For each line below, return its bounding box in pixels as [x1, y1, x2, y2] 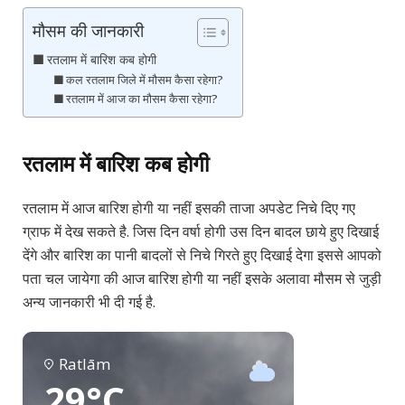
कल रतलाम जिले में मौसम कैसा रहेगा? [66, 71, 224, 89]
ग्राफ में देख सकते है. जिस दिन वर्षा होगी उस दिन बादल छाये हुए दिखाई [23, 221, 379, 241]
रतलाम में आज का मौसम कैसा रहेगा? [66, 90, 219, 108]
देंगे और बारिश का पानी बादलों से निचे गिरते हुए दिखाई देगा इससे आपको [23, 244, 381, 265]
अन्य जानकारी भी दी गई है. [23, 291, 155, 312]
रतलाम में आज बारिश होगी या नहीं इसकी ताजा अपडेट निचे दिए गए [23, 197, 355, 218]
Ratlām [59, 353, 110, 375]
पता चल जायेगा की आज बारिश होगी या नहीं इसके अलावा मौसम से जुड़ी [23, 268, 381, 288]
